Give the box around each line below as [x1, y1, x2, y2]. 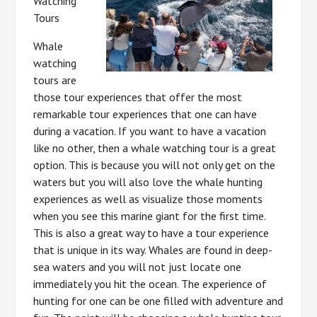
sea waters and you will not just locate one [33, 260, 242, 274]
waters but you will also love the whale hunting [33, 175, 263, 189]
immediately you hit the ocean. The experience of [33, 277, 267, 291]
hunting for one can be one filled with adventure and [33, 294, 284, 308]
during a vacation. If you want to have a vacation [33, 124, 267, 138]
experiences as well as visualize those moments [33, 192, 263, 206]
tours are [33, 73, 77, 87]
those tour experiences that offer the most [33, 90, 243, 104]
